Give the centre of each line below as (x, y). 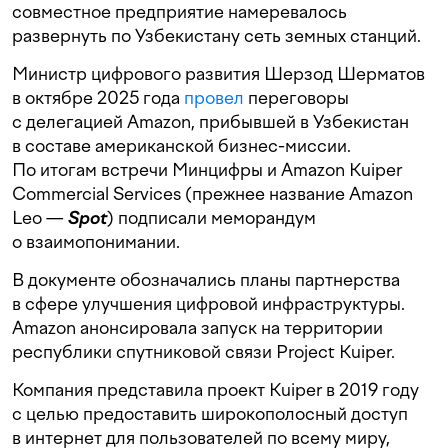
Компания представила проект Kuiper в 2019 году (215, 390)
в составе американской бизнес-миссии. (181, 146)
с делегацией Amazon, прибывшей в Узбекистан (210, 122)
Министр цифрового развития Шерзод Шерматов (218, 74)
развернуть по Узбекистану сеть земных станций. (216, 36)
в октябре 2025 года (98, 98)
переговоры (296, 98)
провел (214, 98)
